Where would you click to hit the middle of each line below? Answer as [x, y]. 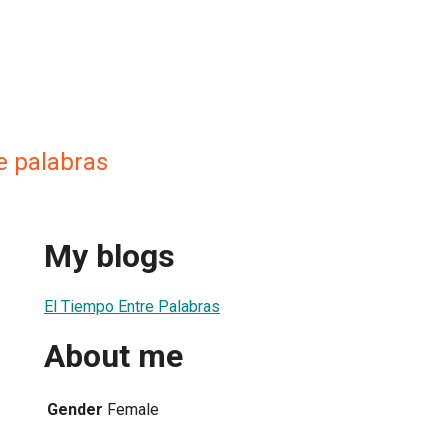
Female [133, 409]
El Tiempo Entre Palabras [132, 306]
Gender [75, 409]
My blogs [109, 256]
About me [113, 356]
